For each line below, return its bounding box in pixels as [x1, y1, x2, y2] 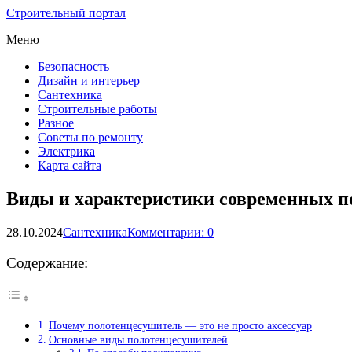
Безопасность [38, 60, 109, 73]
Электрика [38, 145, 95, 158]
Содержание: [6, 255, 88, 271]
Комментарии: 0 [127, 225, 214, 239]
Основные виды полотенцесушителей [48, 333, 228, 346]
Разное [38, 116, 74, 130]
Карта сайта [38, 159, 101, 172]
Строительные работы [38, 102, 157, 115]
